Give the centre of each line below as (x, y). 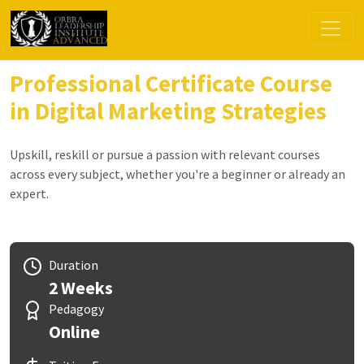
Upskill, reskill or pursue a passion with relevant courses (165, 154)
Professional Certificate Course (171, 84)
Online (74, 332)
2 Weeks (81, 288)
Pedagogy (76, 309)
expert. (29, 193)
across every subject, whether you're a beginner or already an (178, 174)
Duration (74, 265)
